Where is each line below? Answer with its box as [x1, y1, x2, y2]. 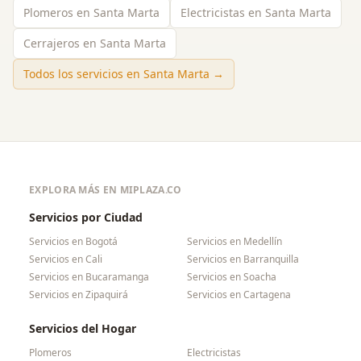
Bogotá [85, 234, 118, 248]
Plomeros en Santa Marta [23, 5, 160, 20]
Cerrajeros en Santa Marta [23, 35, 166, 51]
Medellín [243, 234, 282, 248]
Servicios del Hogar [29, 321, 136, 336]
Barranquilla [243, 252, 299, 266]
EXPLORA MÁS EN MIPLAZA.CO [29, 183, 182, 197]
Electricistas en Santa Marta [180, 5, 331, 20]
